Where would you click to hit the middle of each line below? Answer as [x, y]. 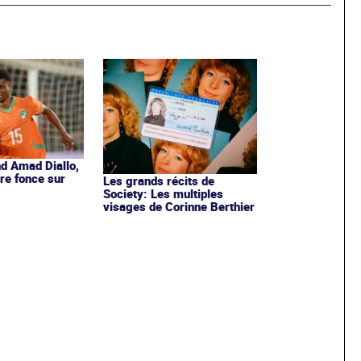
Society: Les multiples [163, 194]
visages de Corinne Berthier [178, 207]
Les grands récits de [158, 181]
